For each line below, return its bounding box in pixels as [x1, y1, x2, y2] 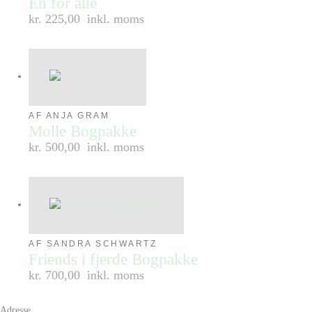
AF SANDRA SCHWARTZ [29, 238, 157, 249]
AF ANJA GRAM [29, 110, 110, 120]
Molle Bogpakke [29, 122, 137, 140]
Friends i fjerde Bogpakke [29, 250, 198, 268]
